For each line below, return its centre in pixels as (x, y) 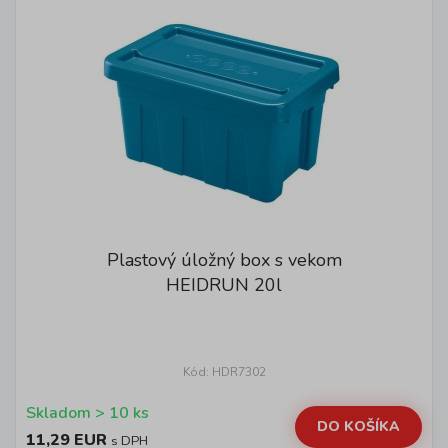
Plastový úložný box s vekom (224, 260)
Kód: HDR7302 (224, 372)
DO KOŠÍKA (358, 426)
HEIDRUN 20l (224, 285)
